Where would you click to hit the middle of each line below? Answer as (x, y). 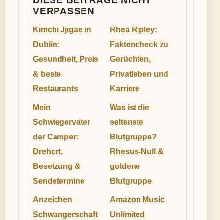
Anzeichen (53, 199)
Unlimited (128, 214)
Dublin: (46, 44)
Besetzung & (57, 166)
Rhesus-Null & (137, 151)
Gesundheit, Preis (66, 59)
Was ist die (130, 107)
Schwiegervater (62, 122)
